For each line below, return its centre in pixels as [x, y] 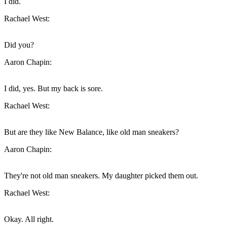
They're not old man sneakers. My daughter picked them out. [101, 176]
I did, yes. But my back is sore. [53, 89]
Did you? [19, 45]
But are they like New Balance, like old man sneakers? [91, 132]
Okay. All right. [29, 219]
